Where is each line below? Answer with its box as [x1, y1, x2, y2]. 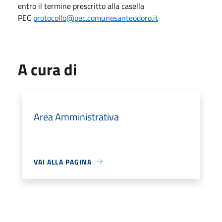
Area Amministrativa [34, 109, 119, 124]
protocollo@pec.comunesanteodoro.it [33, 11, 158, 24]
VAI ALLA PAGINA [34, 156, 92, 167]
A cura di [18, 57, 77, 81]
